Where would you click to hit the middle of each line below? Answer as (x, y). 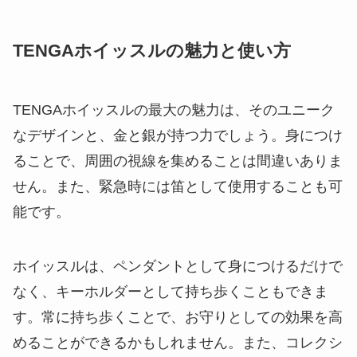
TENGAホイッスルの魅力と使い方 (152, 51)
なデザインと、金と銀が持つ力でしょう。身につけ (178, 135)
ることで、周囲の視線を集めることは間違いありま (178, 161)
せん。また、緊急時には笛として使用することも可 (178, 186)
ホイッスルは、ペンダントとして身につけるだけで (178, 266)
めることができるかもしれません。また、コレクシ (178, 342)
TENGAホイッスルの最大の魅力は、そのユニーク (174, 110)
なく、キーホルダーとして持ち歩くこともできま (171, 291)
